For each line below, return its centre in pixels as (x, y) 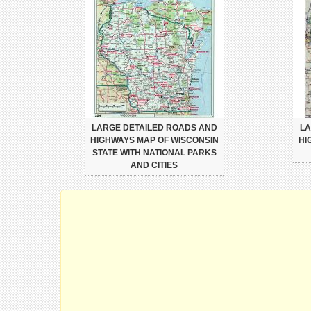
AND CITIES (154, 165)
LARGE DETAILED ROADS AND (154, 128)
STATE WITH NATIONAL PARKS (154, 153)
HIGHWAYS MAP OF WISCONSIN (154, 140)
